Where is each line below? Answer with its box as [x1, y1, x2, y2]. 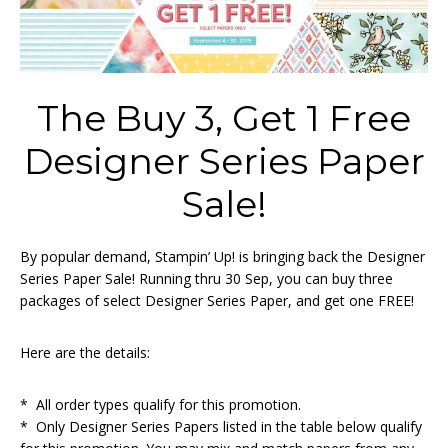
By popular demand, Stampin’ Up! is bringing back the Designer [20, 247, 425, 267]
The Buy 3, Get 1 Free [37, 96, 411, 141]
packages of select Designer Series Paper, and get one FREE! [20, 291, 414, 311]
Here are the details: [20, 343, 150, 363]
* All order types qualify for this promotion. [20, 395, 301, 415]
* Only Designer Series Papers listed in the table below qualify [20, 417, 422, 437]
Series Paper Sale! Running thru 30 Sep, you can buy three [20, 269, 393, 289]
